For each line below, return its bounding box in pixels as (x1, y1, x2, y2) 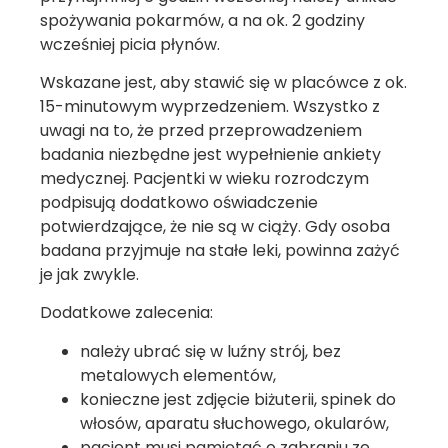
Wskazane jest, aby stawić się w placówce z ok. (40, 71, 407, 95)
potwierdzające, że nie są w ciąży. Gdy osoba (40, 215, 390, 239)
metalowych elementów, (80, 363, 276, 387)
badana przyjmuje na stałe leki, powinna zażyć (40, 239, 400, 263)
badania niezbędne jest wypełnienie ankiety (40, 143, 381, 167)
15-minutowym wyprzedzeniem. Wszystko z (40, 95, 380, 119)
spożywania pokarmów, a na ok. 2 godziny (40, 8, 365, 32)
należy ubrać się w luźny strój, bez (80, 339, 341, 363)
